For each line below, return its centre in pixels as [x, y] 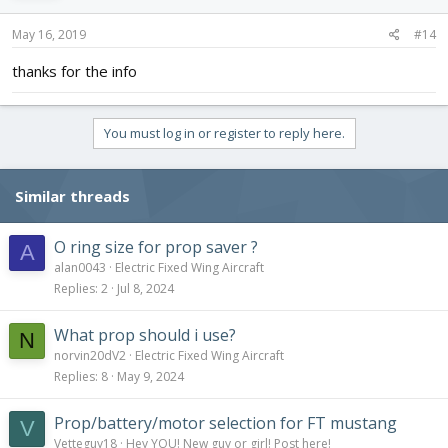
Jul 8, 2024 [145, 289]
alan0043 [80, 268]
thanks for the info [74, 71]
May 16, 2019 [49, 35]
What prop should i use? [145, 335]
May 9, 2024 [150, 377]
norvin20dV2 [90, 356]
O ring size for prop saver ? [156, 247]
